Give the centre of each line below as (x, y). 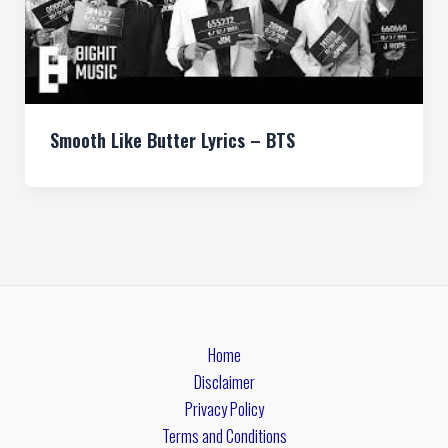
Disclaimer (224, 382)
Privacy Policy (224, 409)
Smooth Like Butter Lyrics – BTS (172, 140)
